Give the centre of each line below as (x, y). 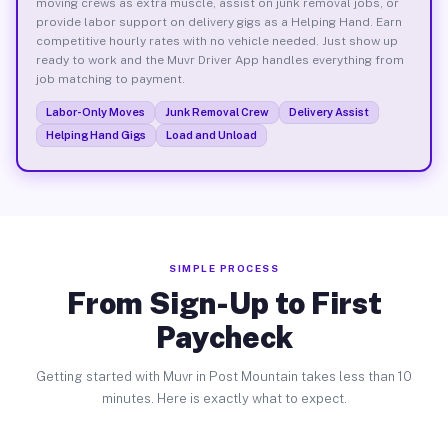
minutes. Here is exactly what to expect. (224, 398)
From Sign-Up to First (224, 303)
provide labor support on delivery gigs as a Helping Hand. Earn (218, 21)
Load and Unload (211, 134)
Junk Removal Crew (216, 111)
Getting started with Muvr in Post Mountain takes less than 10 (224, 376)
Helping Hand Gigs (95, 134)
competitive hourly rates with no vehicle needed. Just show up (216, 40)
